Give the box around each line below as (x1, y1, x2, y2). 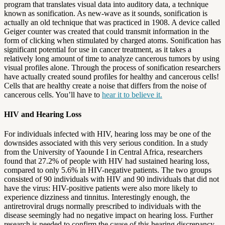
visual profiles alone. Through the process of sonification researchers (4, 63, 220, 72)
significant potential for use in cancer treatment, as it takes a (4, 45, 191, 54)
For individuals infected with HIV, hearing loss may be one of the (4, 130, 211, 139)
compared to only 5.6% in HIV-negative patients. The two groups (4, 166, 211, 175)
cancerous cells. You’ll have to (4, 90, 102, 99)
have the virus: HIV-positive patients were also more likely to (4, 184, 197, 193)
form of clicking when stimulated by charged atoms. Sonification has (4, 36, 221, 45)
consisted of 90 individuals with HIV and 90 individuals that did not (4, 175, 219, 184)
